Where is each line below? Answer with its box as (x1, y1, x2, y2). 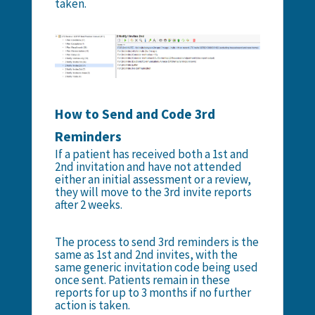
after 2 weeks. (54, 196, 122, 212)
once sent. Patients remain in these (54, 271, 230, 288)
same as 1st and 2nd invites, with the (54, 246, 238, 262)
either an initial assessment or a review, (54, 171, 251, 187)
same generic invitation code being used (54, 259, 258, 275)
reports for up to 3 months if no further (54, 284, 251, 300)
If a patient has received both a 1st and (54, 146, 249, 162)
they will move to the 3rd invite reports (54, 184, 252, 200)
